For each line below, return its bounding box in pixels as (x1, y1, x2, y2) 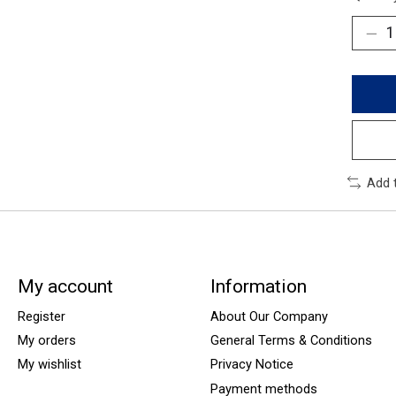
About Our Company (209, 308, 328, 325)
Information (209, 274, 307, 297)
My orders (17, 332, 76, 349)
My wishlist (17, 356, 81, 373)
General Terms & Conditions (209, 332, 372, 349)
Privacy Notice (209, 356, 293, 373)
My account (17, 274, 113, 297)
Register (17, 308, 65, 325)
